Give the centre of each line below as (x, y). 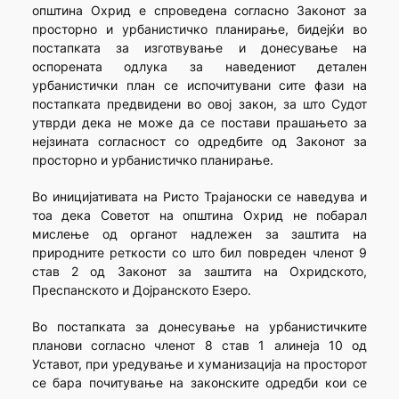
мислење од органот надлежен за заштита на (199, 234)
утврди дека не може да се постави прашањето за (199, 123)
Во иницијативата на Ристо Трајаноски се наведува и (199, 197)
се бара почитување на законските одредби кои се (199, 383)
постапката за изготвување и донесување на (199, 48)
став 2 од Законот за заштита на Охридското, (199, 272)
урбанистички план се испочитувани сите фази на (199, 85)
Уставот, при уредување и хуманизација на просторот (199, 364)
